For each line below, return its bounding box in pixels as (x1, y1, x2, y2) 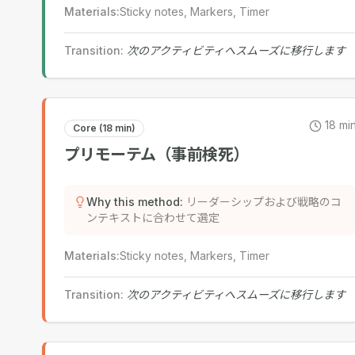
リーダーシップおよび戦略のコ (185, 195, 342, 208)
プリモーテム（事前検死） (63, 145, 249, 164)
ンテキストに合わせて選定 (86, 211, 219, 224)
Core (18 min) (72, 122, 136, 134)
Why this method (86, 195, 180, 208)
